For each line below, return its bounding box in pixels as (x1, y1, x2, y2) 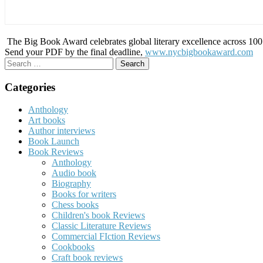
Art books (28, 115, 65, 126)
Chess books (52, 200, 99, 210)
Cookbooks (52, 242, 95, 252)
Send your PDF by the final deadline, (5, 46, 145, 57)
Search (4, 56, 29, 67)
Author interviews (28, 126, 95, 136)
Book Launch (28, 136, 79, 147)
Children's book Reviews (52, 210, 145, 221)
